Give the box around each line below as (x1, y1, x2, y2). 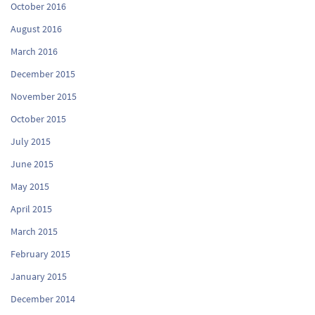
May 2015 (11, 179, 49, 193)
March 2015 (11, 224, 58, 238)
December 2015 (11, 67, 75, 80)
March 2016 (11, 44, 58, 58)
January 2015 (11, 269, 67, 283)
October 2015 (11, 112, 66, 125)
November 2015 (11, 89, 77, 103)
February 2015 (11, 247, 70, 260)
